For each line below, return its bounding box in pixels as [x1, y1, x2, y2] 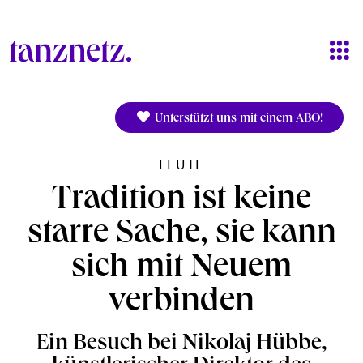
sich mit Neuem [71, 252, 292, 287]
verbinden [109, 286, 254, 321]
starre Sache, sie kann [27, 218, 336, 253]
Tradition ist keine [52, 184, 311, 219]
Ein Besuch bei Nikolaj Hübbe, [36, 333, 327, 357]
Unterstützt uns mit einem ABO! [152, 113, 323, 126]
